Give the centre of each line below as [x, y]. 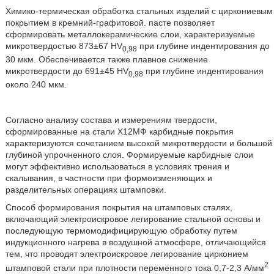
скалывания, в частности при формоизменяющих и [109, 178]
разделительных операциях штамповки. [86, 189]
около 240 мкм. [36, 84]
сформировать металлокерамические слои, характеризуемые [130, 35]
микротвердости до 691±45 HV [67, 71]
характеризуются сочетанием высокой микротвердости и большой [139, 143]
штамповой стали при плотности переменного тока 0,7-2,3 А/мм [135, 268]
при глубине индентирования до [203, 46]
